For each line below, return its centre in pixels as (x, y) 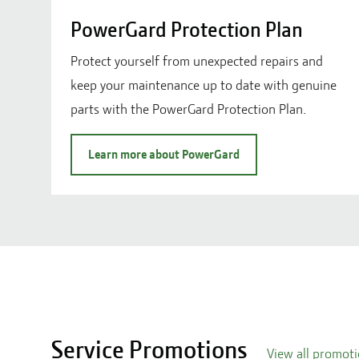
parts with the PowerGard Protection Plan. (188, 109)
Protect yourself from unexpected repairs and (197, 61)
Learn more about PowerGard (164, 154)
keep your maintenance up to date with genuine (204, 85)
